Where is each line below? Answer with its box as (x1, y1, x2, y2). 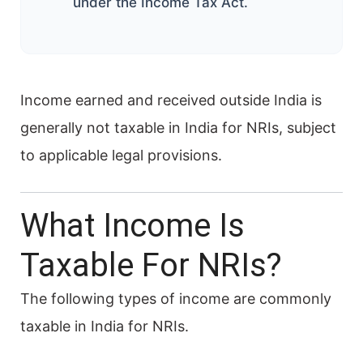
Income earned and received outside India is (20, 91, 322, 109)
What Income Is (20, 206, 245, 245)
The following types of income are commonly (20, 289, 331, 307)
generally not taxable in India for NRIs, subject (20, 118, 336, 136)
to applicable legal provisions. (20, 146, 222, 164)
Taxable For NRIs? (20, 246, 282, 284)
